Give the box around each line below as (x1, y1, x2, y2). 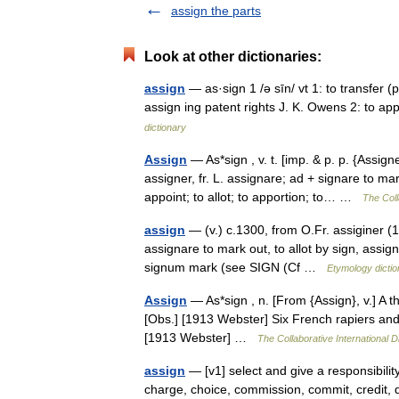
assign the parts (171, 4, 261, 18)
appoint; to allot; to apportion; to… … (144, 190, 362, 204)
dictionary (144, 122, 186, 133)
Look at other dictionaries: (144, 49, 322, 64)
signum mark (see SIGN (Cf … (144, 260, 327, 274)
